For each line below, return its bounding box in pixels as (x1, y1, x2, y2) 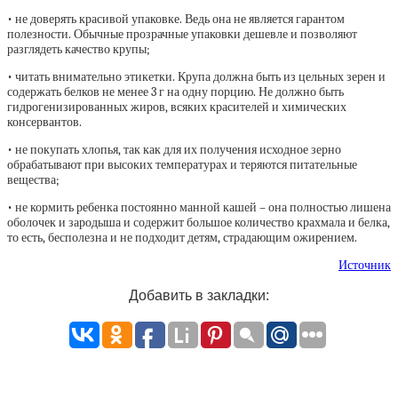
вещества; (7, 172, 60, 187)
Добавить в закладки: (129, 287, 269, 304)
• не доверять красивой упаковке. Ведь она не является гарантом (7, 12, 345, 27)
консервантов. (7, 115, 82, 130)
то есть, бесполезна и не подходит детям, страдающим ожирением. (7, 230, 357, 245)
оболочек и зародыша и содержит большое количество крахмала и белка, (7, 215, 390, 230)
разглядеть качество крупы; (7, 42, 150, 57)
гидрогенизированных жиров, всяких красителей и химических (7, 99, 346, 115)
